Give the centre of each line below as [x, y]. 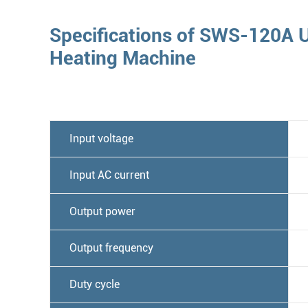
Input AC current [109, 175]
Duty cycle [95, 285]
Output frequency [111, 248]
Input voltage [101, 139]
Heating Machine [123, 58]
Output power [102, 212]
